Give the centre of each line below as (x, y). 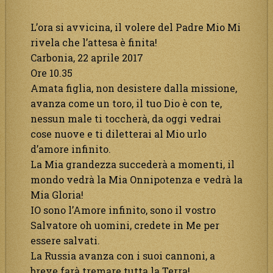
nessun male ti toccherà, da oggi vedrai (126, 118)
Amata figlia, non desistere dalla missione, (134, 88)
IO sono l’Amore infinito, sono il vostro (123, 210)
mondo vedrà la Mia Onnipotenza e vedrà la (136, 179)
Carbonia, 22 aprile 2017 (87, 57)
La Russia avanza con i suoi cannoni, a (123, 255)
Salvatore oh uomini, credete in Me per (125, 225)
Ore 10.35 (51, 73)
